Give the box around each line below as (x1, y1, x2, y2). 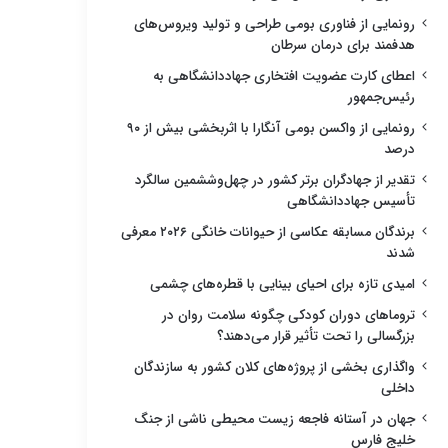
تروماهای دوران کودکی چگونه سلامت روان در (162, 304, 415, 326)
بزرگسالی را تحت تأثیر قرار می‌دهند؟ (217, 325, 415, 347)
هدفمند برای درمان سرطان (271, 34, 415, 56)
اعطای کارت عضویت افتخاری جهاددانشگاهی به (153, 65, 415, 87)
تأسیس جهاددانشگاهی (287, 190, 415, 212)
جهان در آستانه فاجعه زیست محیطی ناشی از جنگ (134, 408, 415, 430)
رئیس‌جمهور (348, 86, 415, 108)
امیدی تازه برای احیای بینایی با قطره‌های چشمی (150, 273, 415, 295)
